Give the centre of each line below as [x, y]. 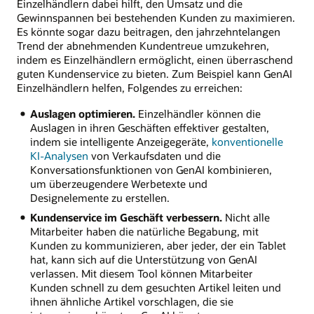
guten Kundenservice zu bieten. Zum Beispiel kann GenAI [155, 74]
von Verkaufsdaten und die [154, 155]
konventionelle [247, 141]
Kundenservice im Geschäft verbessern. [126, 218]
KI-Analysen [59, 155]
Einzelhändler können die [198, 113]
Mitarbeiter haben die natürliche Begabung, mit [144, 232]
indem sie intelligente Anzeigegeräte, [121, 141]
